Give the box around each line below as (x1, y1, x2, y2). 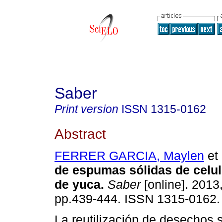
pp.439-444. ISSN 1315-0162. (55, 192, 220, 206)
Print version (55, 103, 118, 115)
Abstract (55, 125, 106, 142)
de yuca (55, 177, 101, 192)
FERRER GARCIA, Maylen (55, 149, 204, 163)
